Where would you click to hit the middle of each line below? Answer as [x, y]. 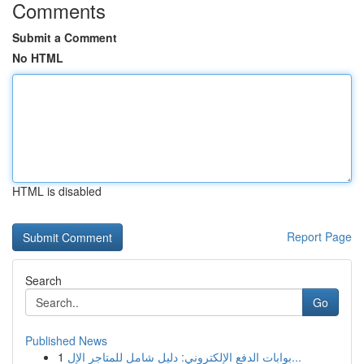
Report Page [319, 236]
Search [43, 280]
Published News [66, 340]
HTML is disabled [57, 191]
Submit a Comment [65, 37]
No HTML [38, 58]
